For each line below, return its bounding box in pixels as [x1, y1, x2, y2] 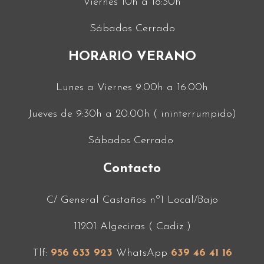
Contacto [103, 162, 161, 176]
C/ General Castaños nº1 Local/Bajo [46, 194, 218, 206]
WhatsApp [112, 247, 167, 259]
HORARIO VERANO [68, 49, 196, 64]
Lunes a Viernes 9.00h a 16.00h [56, 82, 208, 94]
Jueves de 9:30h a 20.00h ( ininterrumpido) [28, 108, 236, 120]
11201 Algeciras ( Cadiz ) [73, 220, 191, 232]
